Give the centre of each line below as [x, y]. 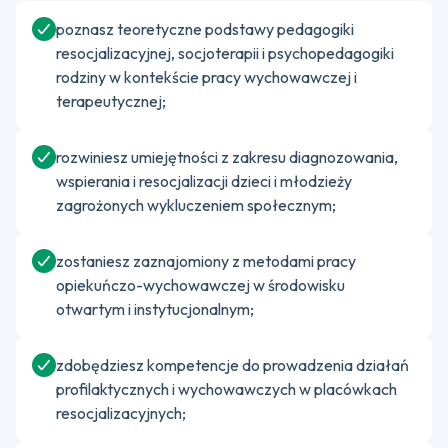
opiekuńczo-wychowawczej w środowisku [200, 285]
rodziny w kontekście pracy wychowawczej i [206, 77]
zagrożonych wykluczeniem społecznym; [196, 205]
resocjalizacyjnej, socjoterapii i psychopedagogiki [225, 53]
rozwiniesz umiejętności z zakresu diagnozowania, [227, 157]
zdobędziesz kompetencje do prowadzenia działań [232, 365]
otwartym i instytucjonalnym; [155, 309]
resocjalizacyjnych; [121, 413]
